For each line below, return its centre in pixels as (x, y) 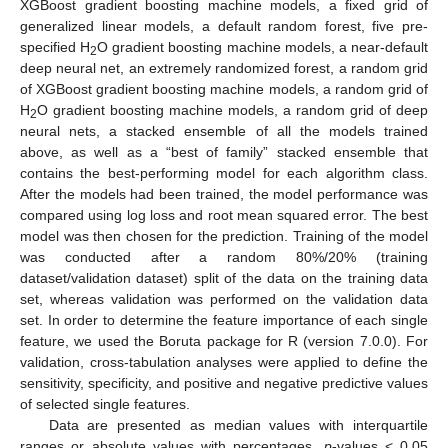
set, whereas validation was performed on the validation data (224, 299)
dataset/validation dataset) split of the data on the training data (224, 278)
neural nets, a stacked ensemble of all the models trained (224, 131)
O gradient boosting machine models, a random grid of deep (232, 110)
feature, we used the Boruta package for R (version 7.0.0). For (224, 341)
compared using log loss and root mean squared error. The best (224, 215)
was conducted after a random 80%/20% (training (224, 257)
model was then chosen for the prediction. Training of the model (224, 236)
